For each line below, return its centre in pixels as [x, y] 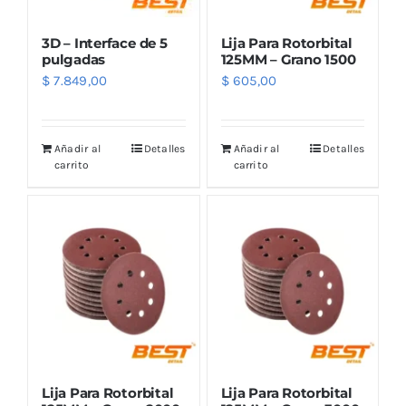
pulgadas [74, 59]
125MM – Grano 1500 [288, 59]
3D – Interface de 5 [105, 43]
